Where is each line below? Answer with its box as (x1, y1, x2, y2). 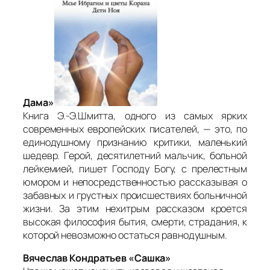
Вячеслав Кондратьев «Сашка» (23, 251, 172, 265)
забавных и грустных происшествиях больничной (23, 188, 247, 202)
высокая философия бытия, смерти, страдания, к (23, 215, 247, 228)
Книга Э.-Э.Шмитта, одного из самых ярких (23, 108, 247, 122)
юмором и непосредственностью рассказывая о (23, 175, 247, 189)
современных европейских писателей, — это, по (23, 122, 247, 136)
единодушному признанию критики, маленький (23, 135, 247, 149)
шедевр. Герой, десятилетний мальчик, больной (23, 148, 247, 162)
